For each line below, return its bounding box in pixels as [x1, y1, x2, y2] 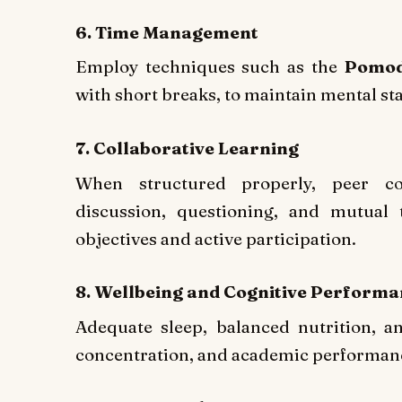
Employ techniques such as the [75, 56, 345, 78]
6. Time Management [75, 21, 258, 43]
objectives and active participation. [75, 227, 356, 249]
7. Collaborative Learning [75, 136, 299, 159]
